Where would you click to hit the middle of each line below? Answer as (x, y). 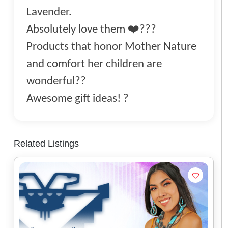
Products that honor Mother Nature (111, 47)
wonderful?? (56, 82)
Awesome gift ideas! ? (78, 99)
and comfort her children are (94, 65)
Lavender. (49, 13)
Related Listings (46, 144)
